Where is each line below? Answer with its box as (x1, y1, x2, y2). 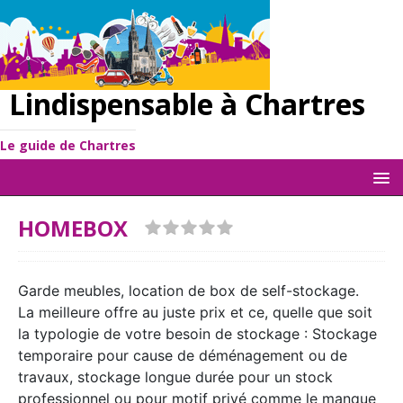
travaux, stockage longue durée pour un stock (18, 368, 333, 386)
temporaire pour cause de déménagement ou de (18, 346, 347, 364)
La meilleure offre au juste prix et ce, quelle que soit (18, 303, 372, 321)
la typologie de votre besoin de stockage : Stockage (18, 325, 377, 343)
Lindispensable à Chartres (9, 85, 365, 123)
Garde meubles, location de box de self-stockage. (18, 282, 359, 300)
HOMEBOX (18, 213, 144, 243)
